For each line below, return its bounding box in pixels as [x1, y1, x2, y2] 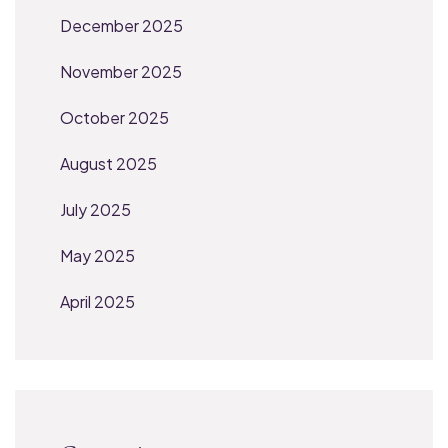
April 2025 [60, 290, 135, 312]
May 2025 [60, 244, 135, 266]
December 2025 [60, 14, 183, 36]
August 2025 [60, 152, 157, 174]
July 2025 [60, 198, 131, 220]
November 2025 [60, 60, 182, 82]
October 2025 [60, 106, 169, 128]
